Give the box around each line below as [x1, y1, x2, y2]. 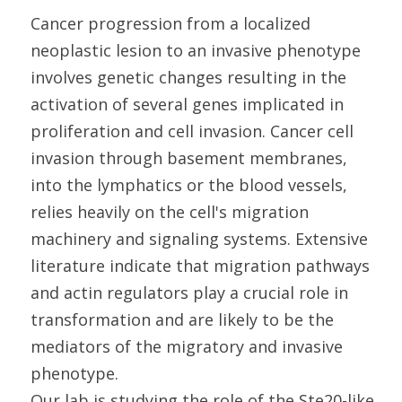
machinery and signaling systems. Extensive [31, 228, 368, 249]
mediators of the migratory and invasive [31, 336, 343, 357]
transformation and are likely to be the [31, 309, 334, 330]
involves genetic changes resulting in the [31, 66, 346, 88]
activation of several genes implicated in [31, 93, 344, 115]
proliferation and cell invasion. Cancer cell [31, 120, 354, 142]
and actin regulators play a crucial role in [31, 282, 348, 303]
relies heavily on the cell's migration [31, 201, 309, 223]
